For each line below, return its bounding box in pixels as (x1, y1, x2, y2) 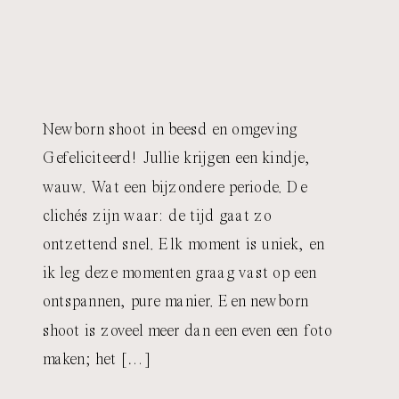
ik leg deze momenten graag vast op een (42, 265, 317, 281)
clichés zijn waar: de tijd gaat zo (42, 208, 273, 224)
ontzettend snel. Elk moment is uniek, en (42, 236, 324, 253)
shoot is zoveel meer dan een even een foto (42, 322, 332, 339)
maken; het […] (42, 351, 151, 368)
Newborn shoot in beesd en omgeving (42, 121, 297, 138)
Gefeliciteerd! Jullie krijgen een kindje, (42, 150, 311, 167)
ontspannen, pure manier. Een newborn (42, 293, 309, 311)
